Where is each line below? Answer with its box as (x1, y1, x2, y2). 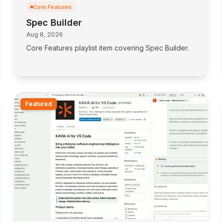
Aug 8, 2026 (26, 31, 63, 38)
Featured (25, 100, 53, 108)
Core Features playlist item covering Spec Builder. (26, 44, 189, 52)
